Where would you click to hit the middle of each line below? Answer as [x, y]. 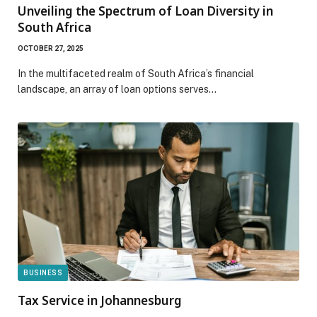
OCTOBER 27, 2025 [51, 48]
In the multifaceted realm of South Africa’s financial [136, 73]
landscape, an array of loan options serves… [117, 89]
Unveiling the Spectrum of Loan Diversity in [145, 11]
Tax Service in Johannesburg [100, 300]
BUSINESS [43, 272]
